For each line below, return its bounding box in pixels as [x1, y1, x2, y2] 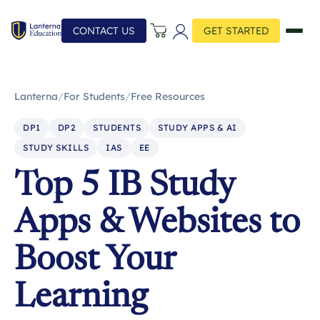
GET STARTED [204, 24, 269, 37]
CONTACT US [73, 24, 135, 37]
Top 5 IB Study [14, 170, 234, 204]
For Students [64, 90, 125, 103]
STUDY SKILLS [23, 142, 89, 153]
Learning [14, 281, 148, 316]
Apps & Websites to [14, 207, 300, 241]
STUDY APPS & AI [158, 122, 237, 133]
